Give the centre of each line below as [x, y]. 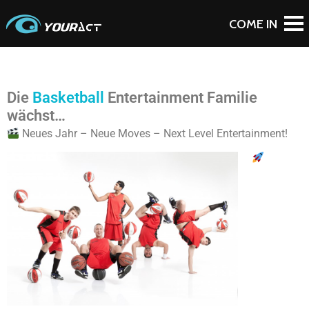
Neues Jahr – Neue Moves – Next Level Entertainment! [154, 133]
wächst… [36, 115]
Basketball [68, 97]
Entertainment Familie [181, 97]
